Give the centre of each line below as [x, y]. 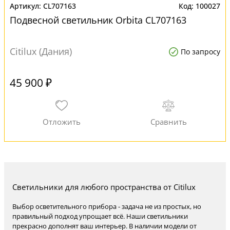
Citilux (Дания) [41, 51]
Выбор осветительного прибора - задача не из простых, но [107, 206]
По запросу [200, 52]
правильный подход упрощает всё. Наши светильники [100, 216]
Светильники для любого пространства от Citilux [104, 187]
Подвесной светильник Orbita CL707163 [98, 20]
